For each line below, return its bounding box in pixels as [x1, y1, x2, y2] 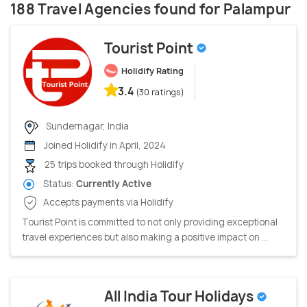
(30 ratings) [136, 86, 184, 98]
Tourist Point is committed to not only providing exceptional [22, 216, 278, 229]
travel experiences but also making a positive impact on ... [22, 231, 268, 244]
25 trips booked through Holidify [42, 158, 184, 171]
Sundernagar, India [44, 120, 129, 132]
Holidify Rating [121, 65, 184, 77]
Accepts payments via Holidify [41, 195, 173, 208]
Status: [41, 177, 76, 190]
